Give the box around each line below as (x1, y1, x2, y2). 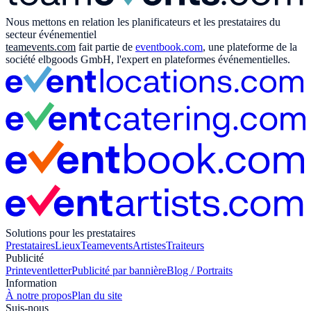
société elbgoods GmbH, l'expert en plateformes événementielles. (6, 53, 290, 66)
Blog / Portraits (167, 264, 233, 277)
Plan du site (72, 289, 122, 302)
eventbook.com (135, 41, 203, 53)
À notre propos (6, 289, 72, 302)
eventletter (26, 264, 72, 277)
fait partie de (76, 41, 135, 53)
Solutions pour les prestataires (6, 227, 135, 239)
